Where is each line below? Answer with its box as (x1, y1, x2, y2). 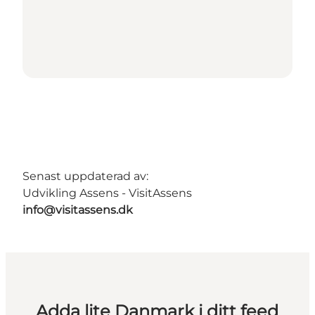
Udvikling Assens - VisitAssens (22, 186, 192, 200)
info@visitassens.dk (22, 203, 133, 217)
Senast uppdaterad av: (22, 169, 148, 184)
